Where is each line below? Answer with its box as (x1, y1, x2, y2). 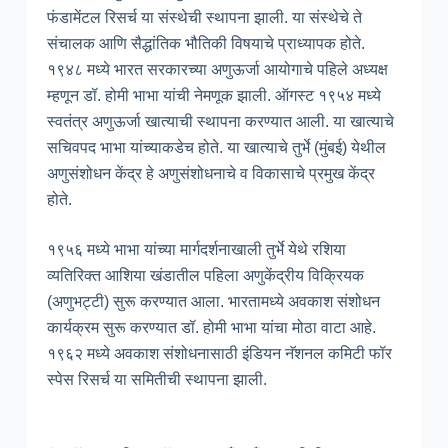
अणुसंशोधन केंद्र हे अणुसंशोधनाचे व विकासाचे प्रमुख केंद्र (46, 165, 375, 183)
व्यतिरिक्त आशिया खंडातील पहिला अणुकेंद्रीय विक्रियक (46, 267, 364, 285)
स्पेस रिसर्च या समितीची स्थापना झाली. (46, 371, 267, 389)
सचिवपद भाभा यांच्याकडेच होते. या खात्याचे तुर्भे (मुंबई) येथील (46, 139, 386, 157)
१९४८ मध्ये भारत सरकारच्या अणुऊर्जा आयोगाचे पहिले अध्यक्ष (46, 61, 388, 79)
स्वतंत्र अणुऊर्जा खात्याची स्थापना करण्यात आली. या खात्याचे (46, 113, 394, 131)
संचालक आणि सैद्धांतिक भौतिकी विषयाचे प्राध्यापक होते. (46, 35, 365, 53)
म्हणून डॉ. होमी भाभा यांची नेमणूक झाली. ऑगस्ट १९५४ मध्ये (46, 87, 381, 105)
